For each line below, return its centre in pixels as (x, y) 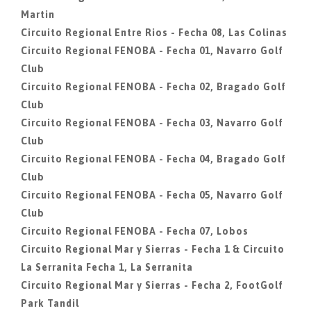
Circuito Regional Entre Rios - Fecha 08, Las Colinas (154, 33)
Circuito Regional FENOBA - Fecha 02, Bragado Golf (153, 87)
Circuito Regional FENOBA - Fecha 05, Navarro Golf (152, 195)
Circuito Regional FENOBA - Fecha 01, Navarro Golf (152, 51)
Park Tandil (50, 303)
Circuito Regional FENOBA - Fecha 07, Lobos (135, 231)
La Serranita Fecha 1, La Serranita (107, 267)
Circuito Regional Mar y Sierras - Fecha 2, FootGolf (152, 285)
